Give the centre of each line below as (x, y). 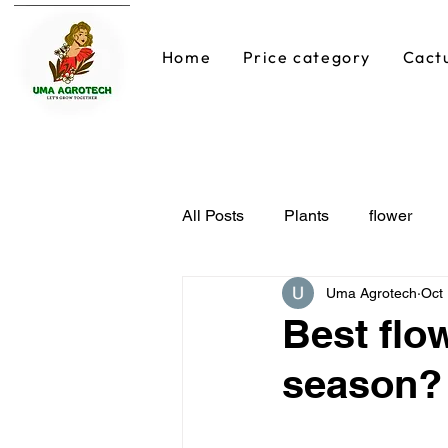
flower (390, 215)
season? (362, 383)
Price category (307, 57)
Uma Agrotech (371, 292)
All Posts (213, 215)
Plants (306, 215)
